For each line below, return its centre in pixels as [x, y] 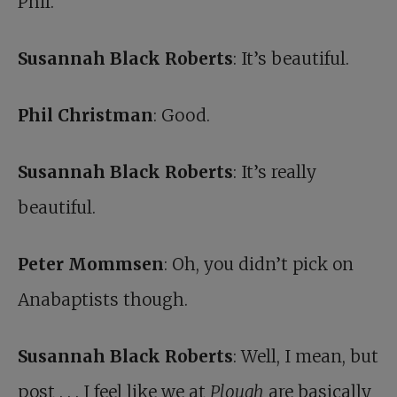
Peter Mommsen [91, 265]
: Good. [182, 116]
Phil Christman [86, 116]
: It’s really [275, 172]
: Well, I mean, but [306, 357]
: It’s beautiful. [291, 59]
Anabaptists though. [103, 300]
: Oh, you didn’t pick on [259, 265]
